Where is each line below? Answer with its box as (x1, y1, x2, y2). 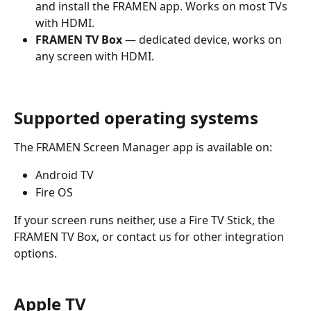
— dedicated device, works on (122, 32, 285, 47)
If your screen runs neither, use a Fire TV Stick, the (14, 212, 278, 228)
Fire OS (35, 184, 73, 200)
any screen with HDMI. (35, 49, 154, 64)
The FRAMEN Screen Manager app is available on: (14, 140, 272, 155)
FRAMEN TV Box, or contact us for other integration (14, 229, 287, 245)
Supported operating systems (14, 106, 258, 129)
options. (14, 246, 57, 262)
